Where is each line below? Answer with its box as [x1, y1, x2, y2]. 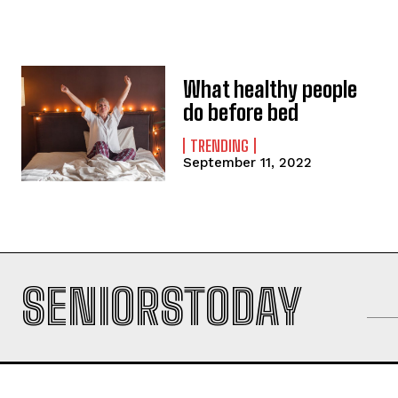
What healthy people [183, 76, 358, 103]
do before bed [183, 99, 299, 126]
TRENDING [190, 136, 250, 156]
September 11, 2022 [183, 155, 313, 171]
